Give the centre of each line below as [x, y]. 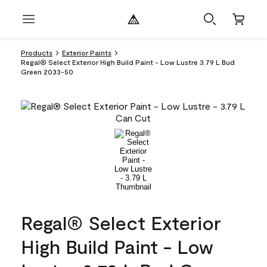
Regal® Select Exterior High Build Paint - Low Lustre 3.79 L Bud [128, 62]
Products [37, 52]
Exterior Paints [87, 52]
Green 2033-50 [47, 72]
